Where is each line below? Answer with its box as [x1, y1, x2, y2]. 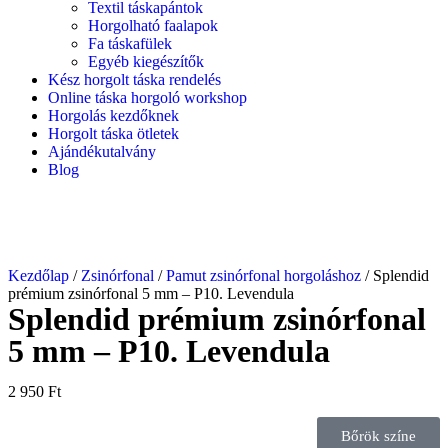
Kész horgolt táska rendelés [48, 71, 221, 89]
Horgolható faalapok [88, 17, 218, 35]
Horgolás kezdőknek [48, 107, 179, 125]
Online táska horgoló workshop [48, 89, 247, 107]
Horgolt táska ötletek [48, 125, 179, 143]
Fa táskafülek [88, 35, 172, 53]
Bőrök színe [341, 428, 416, 445]
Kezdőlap [8, 267, 69, 285]
